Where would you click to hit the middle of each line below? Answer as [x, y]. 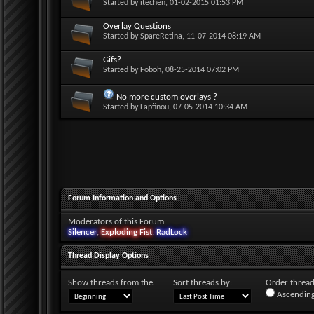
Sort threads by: [203, 282]
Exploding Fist [127, 232]
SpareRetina [161, 36]
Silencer [82, 232]
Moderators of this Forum [116, 221]
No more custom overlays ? [167, 97]
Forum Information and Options [122, 198]
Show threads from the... [114, 282]
